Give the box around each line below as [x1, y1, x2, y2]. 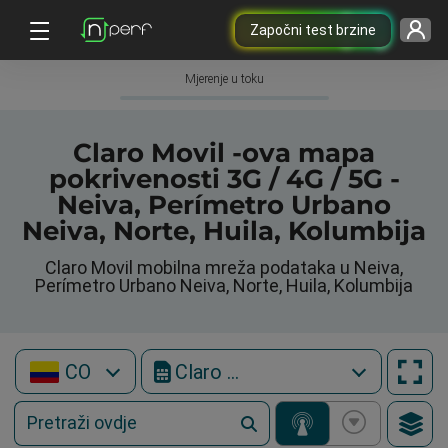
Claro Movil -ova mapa [73, 137, 375, 169]
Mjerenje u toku [184, 72, 264, 86]
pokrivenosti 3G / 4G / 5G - [48, 163, 400, 195]
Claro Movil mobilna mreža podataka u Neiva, [45, 257, 403, 278]
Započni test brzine [249, 21, 376, 38]
